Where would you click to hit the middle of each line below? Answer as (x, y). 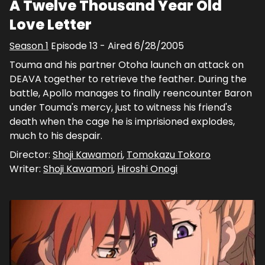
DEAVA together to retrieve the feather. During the (128, 79)
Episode (70, 46)
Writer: (26, 169)
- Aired (116, 46)
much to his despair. (56, 136)
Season (28, 46)
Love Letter (51, 25)
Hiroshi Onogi (147, 169)
